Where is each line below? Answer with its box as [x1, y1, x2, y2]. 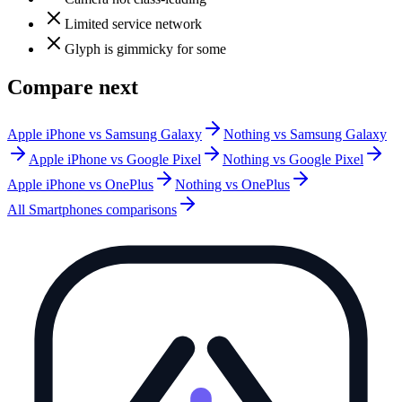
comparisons [102, 202, 177, 218]
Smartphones [29, 202, 102, 218]
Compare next [7, 75, 138, 100]
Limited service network [65, 16, 202, 32]
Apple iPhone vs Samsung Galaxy [7, 127, 202, 143]
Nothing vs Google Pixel [223, 152, 363, 168]
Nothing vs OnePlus [175, 177, 290, 193]
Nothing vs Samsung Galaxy [223, 127, 387, 143]
